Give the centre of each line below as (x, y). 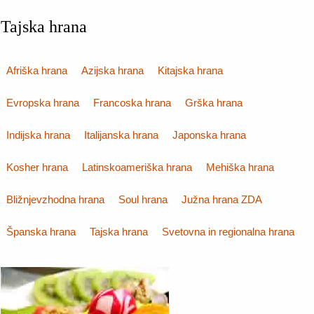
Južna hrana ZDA (222, 199)
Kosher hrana (37, 167)
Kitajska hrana (190, 70)
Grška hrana (214, 103)
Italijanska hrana (121, 135)
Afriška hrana (37, 70)
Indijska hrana (38, 135)
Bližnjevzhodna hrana (55, 199)
